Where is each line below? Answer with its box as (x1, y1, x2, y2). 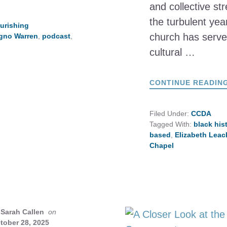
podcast (42, 32, 70, 40)
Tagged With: (149, 120, 194, 128)
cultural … (149, 47, 195, 58)
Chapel (149, 141, 174, 149)
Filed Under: (149, 109, 191, 118)
